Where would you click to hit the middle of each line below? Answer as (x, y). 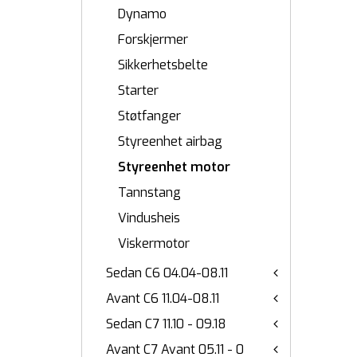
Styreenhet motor (174, 167)
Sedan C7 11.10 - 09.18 (166, 324)
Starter (138, 90)
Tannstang (149, 192)
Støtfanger (149, 116)
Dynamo (142, 14)
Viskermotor (154, 243)
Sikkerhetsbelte (163, 65)
